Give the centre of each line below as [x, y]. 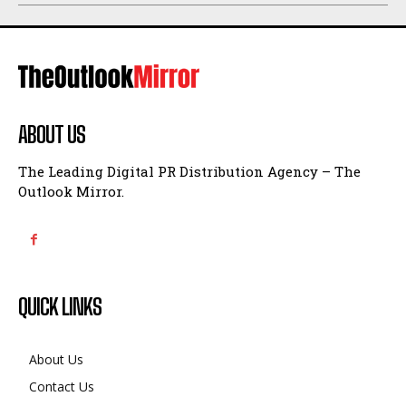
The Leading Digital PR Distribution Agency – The [189, 172]
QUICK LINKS [60, 307]
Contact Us [62, 387]
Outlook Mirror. [71, 192]
